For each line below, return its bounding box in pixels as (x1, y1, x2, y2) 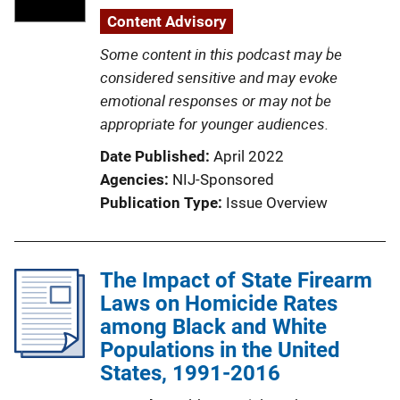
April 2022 (213, 147, 284, 166)
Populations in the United (100, 337, 340, 363)
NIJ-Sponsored (172, 171, 274, 189)
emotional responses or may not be (100, 90, 331, 112)
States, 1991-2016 (100, 361, 280, 387)
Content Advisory (107, 12, 227, 31)
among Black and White (100, 314, 327, 340)
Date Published (100, 147, 205, 166)
